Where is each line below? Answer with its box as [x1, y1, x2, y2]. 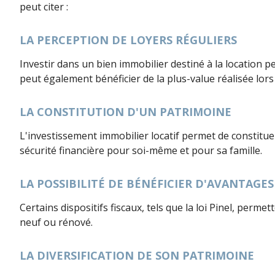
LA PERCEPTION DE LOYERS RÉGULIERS [20, 33, 237, 47]
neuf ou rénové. [20, 215, 93, 229]
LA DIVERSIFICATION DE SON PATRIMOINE [20, 248, 254, 263]
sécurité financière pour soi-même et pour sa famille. [20, 144, 262, 157]
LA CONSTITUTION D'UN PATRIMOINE [20, 104, 231, 119]
